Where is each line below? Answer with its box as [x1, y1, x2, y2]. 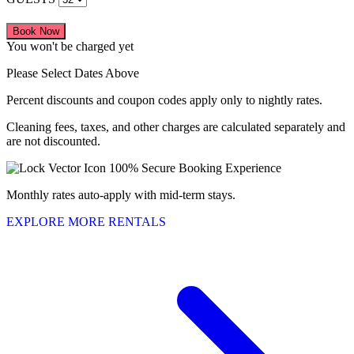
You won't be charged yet [6, 40, 134, 54]
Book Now [13, 25, 59, 38]
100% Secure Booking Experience [109, 161, 281, 175]
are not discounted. [6, 134, 100, 149]
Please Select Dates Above [6, 66, 139, 81]
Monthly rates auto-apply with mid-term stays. [6, 188, 235, 202]
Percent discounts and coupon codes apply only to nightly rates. [6, 93, 322, 107]
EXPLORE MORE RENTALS [6, 215, 166, 229]
